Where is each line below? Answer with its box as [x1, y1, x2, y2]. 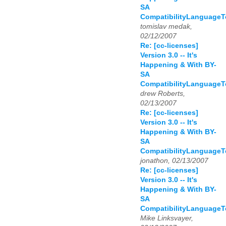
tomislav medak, [140, 23, 192, 31]
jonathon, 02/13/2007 [140, 157, 208, 165]
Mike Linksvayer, [140, 214, 193, 222]
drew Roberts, [140, 90, 185, 98]
